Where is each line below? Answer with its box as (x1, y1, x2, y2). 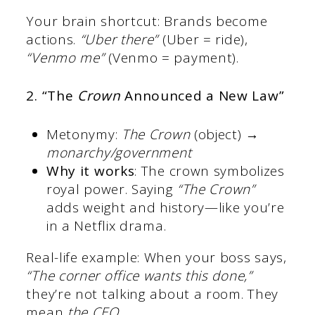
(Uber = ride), (158, 30, 248, 49)
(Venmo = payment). (104, 48, 239, 67)
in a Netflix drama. (46, 216, 167, 235)
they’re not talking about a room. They (26, 284, 279, 303)
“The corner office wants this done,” (26, 266, 252, 285)
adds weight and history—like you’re (46, 198, 285, 217)
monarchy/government (46, 143, 192, 162)
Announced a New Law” (120, 86, 285, 105)
